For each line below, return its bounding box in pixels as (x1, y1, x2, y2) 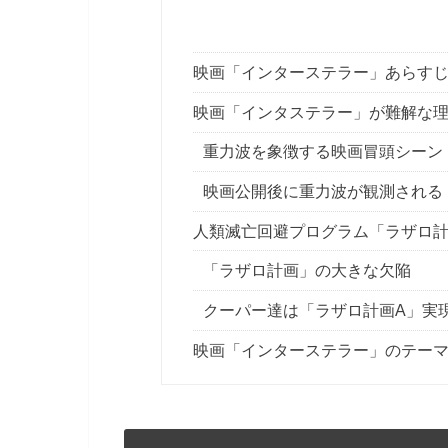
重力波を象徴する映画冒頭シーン (203, 143, 444, 161)
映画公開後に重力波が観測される (203, 183, 444, 201)
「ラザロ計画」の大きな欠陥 (203, 262, 412, 280)
